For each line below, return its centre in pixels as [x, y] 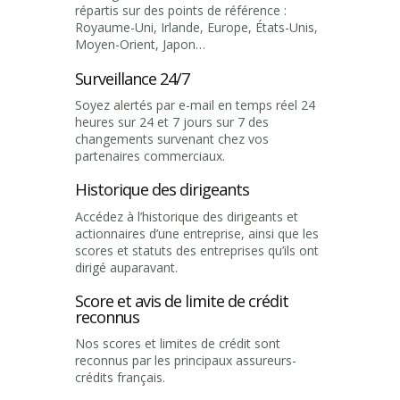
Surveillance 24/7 [132, 78]
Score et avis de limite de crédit [182, 301]
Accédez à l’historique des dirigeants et [187, 216]
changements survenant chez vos [172, 138]
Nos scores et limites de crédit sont [178, 344]
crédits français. [120, 378]
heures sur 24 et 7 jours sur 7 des [172, 121]
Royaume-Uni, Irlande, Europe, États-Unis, [196, 28]
